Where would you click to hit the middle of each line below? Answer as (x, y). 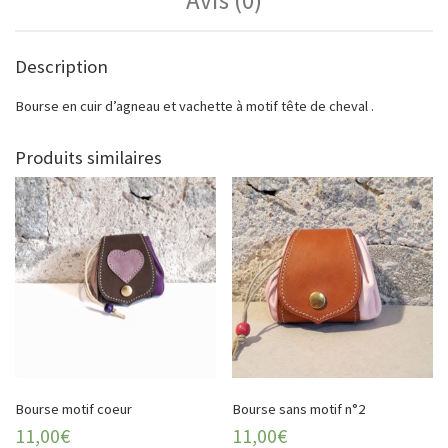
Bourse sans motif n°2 (299, 408)
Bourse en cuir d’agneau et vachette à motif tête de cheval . (194, 106)
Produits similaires (88, 158)
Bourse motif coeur (73, 408)
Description (61, 66)
